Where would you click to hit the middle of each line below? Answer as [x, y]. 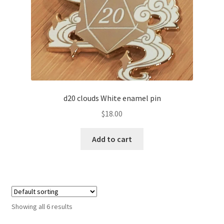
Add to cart [112, 139]
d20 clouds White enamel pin [112, 98]
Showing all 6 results [42, 206]
